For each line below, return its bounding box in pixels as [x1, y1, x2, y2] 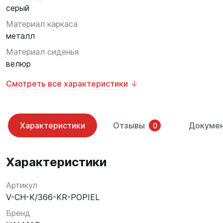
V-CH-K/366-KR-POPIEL [6, 192, 100, 202]
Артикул [6, 180, 37, 190]
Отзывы [113, 120, 145, 130]
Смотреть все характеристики [6, 79, 128, 89]
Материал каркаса [6, 19, 78, 29]
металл [6, 31, 35, 41]
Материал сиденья [6, 47, 79, 57]
